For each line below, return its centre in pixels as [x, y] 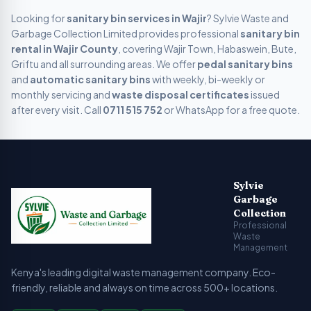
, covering [141, 49]
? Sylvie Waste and [248, 18]
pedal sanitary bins [245, 64]
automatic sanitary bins [90, 79]
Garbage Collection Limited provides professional [126, 33]
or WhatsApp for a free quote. [231, 110]
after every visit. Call [57, 110]
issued [264, 94]
